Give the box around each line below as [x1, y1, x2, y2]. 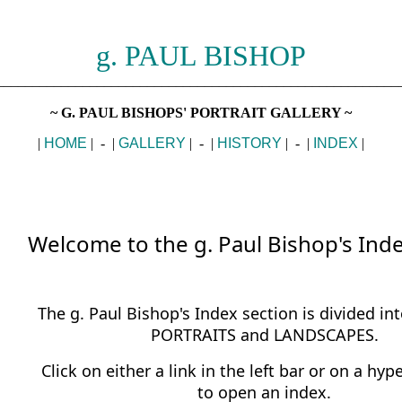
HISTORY [217, 135, 282, 151]
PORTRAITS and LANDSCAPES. [150, 324, 379, 345]
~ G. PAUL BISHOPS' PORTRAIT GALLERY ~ [50, 105, 352, 120]
